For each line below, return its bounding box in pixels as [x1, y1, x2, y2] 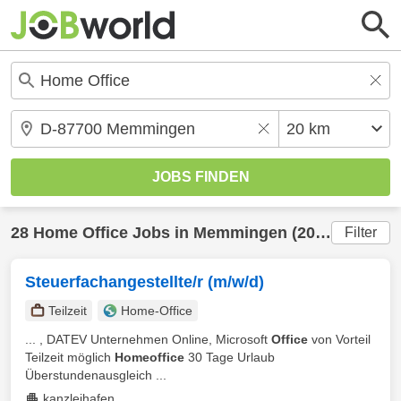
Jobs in [128, 224, 193, 242]
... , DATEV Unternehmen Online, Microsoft [25, 332, 271, 346]
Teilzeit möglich [25, 350, 115, 364]
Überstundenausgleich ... [25, 368, 166, 382]
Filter [345, 225, 377, 240]
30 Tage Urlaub [184, 350, 275, 364]
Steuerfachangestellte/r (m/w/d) [25, 273, 264, 291]
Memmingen [193, 224, 287, 242]
